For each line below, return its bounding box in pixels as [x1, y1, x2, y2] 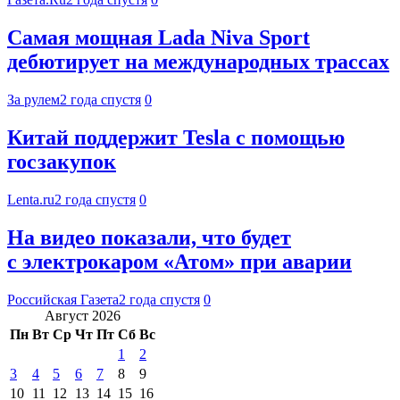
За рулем [7, 91, 60, 107]
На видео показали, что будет [7, 225, 291, 249]
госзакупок [7, 149, 116, 173]
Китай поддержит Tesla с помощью [7, 125, 345, 149]
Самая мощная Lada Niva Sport [7, 26, 310, 50]
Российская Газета [7, 291, 119, 307]
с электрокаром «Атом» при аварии [7, 249, 352, 273]
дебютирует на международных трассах [7, 50, 389, 74]
